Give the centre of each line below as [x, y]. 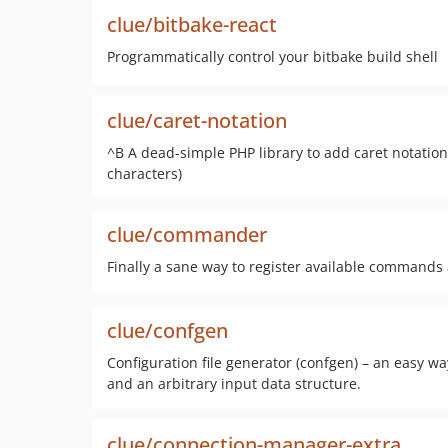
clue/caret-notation [197, 120]
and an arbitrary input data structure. [234, 383]
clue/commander [187, 234]
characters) [144, 173]
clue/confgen [167, 330]
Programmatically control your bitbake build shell [272, 56]
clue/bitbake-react [192, 24]
